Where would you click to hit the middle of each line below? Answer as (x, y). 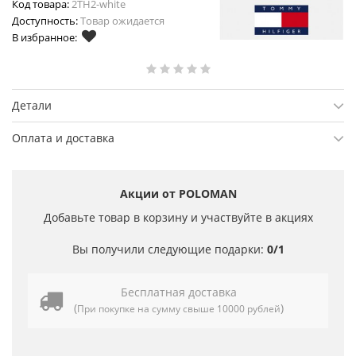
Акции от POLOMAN (178, 193)
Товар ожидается (121, 20)
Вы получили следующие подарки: (169, 249)
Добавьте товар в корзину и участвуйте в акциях (178, 217)
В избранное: (44, 37)
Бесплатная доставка (179, 292)
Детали (32, 105)
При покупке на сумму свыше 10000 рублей (179, 308)
